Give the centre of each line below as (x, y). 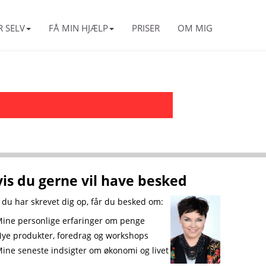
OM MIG (195, 28)
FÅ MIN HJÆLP (78, 28)
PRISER (146, 28)
